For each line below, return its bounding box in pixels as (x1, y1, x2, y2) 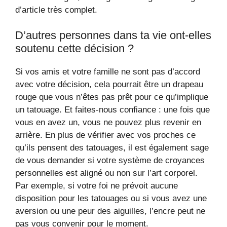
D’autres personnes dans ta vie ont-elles (15, 29, 211, 42)
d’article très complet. (15, 5, 97, 15)
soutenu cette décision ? (15, 42, 134, 55)
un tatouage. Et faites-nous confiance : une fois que (15, 105, 210, 115)
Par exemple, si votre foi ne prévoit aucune (15, 181, 178, 191)
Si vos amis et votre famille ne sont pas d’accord (15, 67, 200, 77)
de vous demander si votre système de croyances (15, 156, 205, 165)
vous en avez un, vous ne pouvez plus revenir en (15, 118, 201, 127)
